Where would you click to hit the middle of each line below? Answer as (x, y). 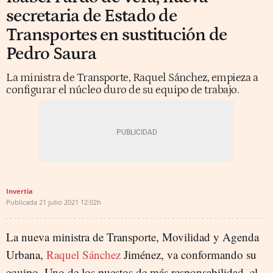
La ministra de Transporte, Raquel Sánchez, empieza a (132, 78)
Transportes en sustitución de (117, 35)
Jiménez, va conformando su (189, 254)
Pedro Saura (51, 54)
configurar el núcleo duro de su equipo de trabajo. (122, 90)
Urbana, (26, 254)
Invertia (19, 191)
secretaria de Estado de (91, 16)
